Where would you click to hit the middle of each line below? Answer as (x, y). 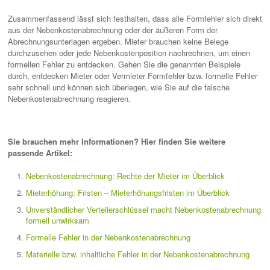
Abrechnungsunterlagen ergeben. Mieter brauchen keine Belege (118, 41)
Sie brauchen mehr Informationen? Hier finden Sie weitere (117, 141)
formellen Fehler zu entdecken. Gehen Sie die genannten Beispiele (124, 64)
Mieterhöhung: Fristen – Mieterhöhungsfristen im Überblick (128, 193)
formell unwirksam (58, 220)
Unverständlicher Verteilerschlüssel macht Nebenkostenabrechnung (143, 209)
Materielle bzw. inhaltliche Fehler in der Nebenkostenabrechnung (138, 254)
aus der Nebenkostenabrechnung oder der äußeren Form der (113, 30)
